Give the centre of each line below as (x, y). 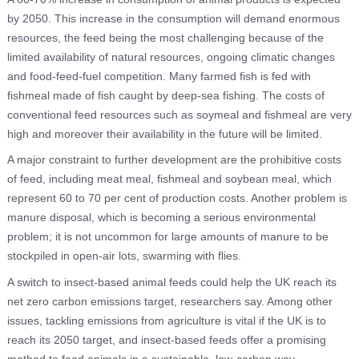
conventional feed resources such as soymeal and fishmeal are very (179, 114)
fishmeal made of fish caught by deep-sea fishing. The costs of (165, 95)
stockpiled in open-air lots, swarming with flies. (124, 256)
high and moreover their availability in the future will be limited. (164, 133)
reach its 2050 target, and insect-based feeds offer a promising (166, 340)
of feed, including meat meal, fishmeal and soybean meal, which (169, 179)
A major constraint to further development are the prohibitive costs (174, 160)
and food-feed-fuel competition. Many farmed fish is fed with (159, 76)
